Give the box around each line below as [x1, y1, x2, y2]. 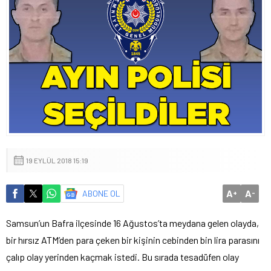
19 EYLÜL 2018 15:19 [26, 155, 88, 165]
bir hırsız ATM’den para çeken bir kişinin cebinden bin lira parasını [6, 233, 260, 246]
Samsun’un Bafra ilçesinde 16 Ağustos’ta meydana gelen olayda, [6, 217, 259, 229]
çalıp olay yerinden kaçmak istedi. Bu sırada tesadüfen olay [6, 250, 239, 263]
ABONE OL [82, 188, 120, 198]
